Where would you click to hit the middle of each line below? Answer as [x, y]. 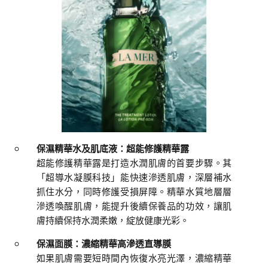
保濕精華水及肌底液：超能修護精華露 [112, 149]
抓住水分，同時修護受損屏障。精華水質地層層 [134, 192]
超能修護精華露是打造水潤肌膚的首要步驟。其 [134, 163]
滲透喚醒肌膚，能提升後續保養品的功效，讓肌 [134, 206]
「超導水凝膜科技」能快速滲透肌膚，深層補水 [134, 177]
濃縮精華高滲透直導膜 [126, 244]
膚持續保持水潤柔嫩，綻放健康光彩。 [112, 220]
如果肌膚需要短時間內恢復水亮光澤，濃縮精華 [134, 258]
